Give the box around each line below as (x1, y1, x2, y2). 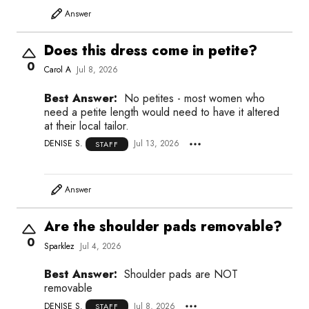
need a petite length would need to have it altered (44, 103, 279, 120)
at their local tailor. (44, 117, 129, 134)
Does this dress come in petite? (44, 40, 257, 61)
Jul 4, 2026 (80, 239, 121, 252)
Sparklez (44, 239, 74, 252)
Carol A (44, 63, 71, 77)
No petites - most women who (124, 90, 265, 106)
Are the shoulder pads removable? (44, 216, 282, 237)
